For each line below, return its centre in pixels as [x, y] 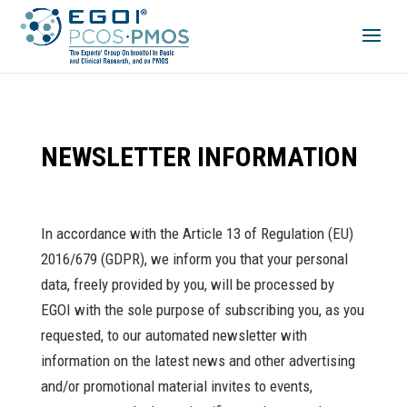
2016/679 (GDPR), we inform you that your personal [194, 259]
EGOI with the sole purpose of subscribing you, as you [202, 310]
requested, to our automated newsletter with [174, 335]
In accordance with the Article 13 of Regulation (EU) [197, 233]
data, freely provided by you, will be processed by [187, 284]
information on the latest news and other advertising [198, 361]
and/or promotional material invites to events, [176, 386]
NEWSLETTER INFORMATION [199, 157]
